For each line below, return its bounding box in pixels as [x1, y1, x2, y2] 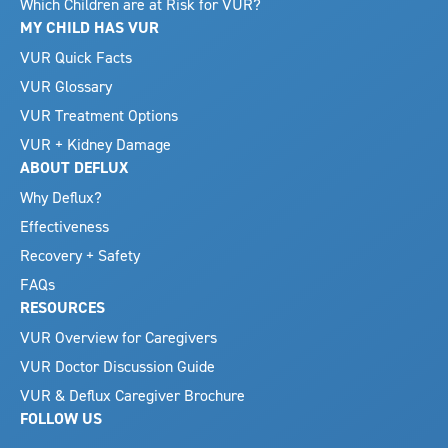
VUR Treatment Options [20, 104, 178, 125]
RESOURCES [20, 296, 105, 318]
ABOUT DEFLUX [20, 156, 128, 178]
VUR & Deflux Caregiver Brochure [20, 384, 245, 405]
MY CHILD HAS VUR [20, 16, 159, 38]
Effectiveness [20, 215, 109, 236]
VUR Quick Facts [20, 46, 132, 67]
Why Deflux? [20, 186, 102, 207]
